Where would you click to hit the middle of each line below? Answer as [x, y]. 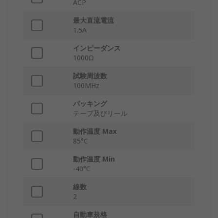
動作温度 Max [95, 131]
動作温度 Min [94, 159]
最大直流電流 [93, 20]
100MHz [86, 86]
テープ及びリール [100, 113]
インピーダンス [97, 48]
